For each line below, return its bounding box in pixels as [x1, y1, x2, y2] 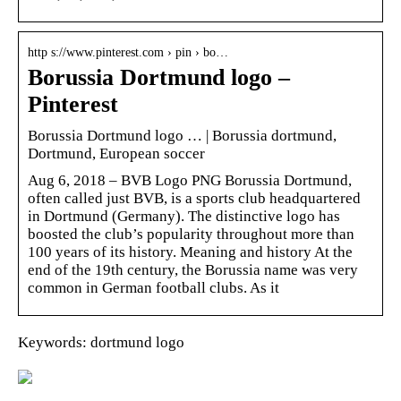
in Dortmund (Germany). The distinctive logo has [28, 207, 340, 225]
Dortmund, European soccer [28, 144, 205, 162]
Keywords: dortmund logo [18, 333, 184, 351]
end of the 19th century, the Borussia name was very [28, 260, 358, 278]
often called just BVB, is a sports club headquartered [28, 189, 361, 207]
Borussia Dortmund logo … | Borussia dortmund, [28, 126, 337, 144]
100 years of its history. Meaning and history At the [28, 243, 353, 260]
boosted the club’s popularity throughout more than [28, 225, 354, 243]
